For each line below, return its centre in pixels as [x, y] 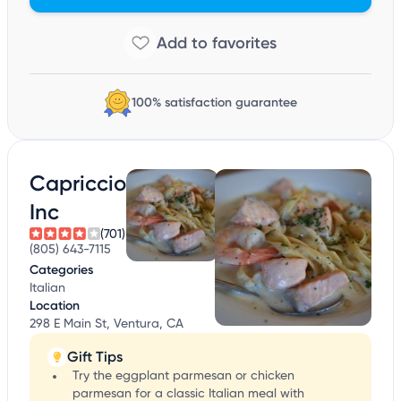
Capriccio [78, 183]
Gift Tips [95, 357]
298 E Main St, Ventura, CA [107, 324]
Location [55, 306]
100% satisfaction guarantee [214, 103]
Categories [61, 270]
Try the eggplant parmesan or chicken [183, 376]
